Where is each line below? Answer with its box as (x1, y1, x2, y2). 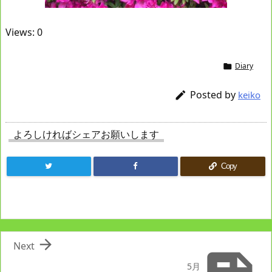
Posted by (190, 88, 238, 102)
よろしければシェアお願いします (13, 127, 159, 141)
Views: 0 (5, 25, 42, 39)
